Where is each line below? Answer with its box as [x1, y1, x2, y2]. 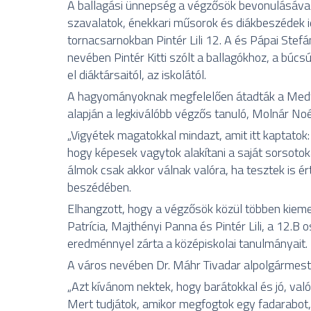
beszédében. [67, 177, 132, 196]
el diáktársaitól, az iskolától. [67, 65, 207, 84]
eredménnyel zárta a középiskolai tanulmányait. [67, 233, 308, 253]
